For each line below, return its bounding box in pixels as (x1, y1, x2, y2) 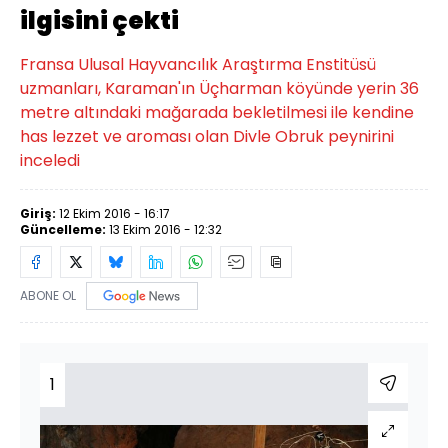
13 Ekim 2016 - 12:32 (109, 221, 222, 238)
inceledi (20, 149, 80, 172)
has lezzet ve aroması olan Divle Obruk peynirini (20, 125, 394, 148)
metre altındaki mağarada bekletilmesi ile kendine (20, 101, 414, 124)
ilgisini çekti (20, 4, 179, 37)
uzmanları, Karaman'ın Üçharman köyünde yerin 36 (20, 77, 419, 100)
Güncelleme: (20, 221, 109, 238)
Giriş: (20, 205, 59, 222)
